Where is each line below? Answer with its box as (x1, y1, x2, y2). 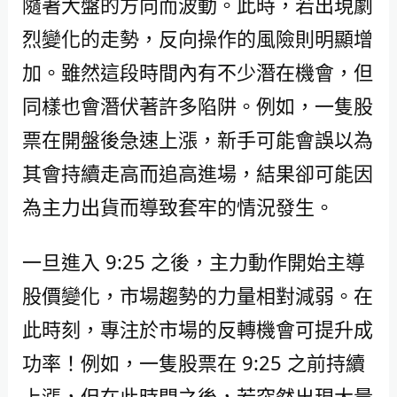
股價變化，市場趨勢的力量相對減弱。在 (21, 282, 373, 309)
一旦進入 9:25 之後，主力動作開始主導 (21, 248, 365, 276)
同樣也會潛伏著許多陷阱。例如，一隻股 (21, 92, 373, 120)
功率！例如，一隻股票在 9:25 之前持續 (21, 349, 365, 377)
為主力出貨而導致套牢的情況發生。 (21, 193, 334, 221)
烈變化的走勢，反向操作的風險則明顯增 (21, 25, 373, 52)
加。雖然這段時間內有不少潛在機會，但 (21, 58, 373, 86)
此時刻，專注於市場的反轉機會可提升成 (21, 315, 373, 343)
